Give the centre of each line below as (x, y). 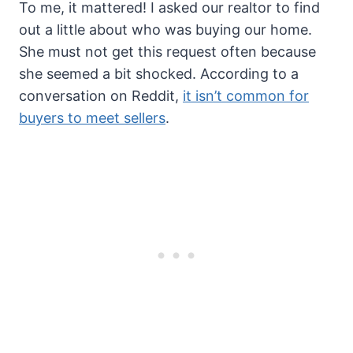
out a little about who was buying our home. (165, 30)
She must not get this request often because (167, 52)
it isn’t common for (246, 96)
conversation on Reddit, (101, 96)
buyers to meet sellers (92, 118)
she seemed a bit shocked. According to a (159, 74)
